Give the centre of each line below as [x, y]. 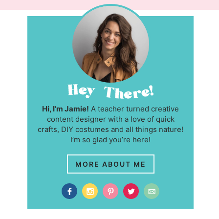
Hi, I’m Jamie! [66, 109]
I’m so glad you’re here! [110, 140]
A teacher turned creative [134, 109]
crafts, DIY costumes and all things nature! [110, 130]
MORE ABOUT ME [110, 164]
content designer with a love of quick [110, 119]
